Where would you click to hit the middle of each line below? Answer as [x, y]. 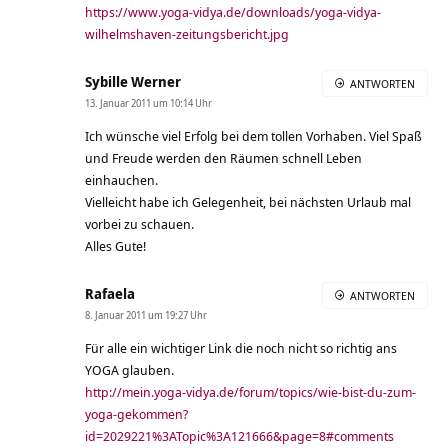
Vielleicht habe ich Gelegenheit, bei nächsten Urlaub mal [248, 201]
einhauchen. [121, 179]
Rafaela [110, 293]
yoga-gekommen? [136, 413]
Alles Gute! [115, 245]
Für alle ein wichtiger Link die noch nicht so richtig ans [241, 347]
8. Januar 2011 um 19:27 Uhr [146, 314]
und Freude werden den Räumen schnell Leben [223, 157]
